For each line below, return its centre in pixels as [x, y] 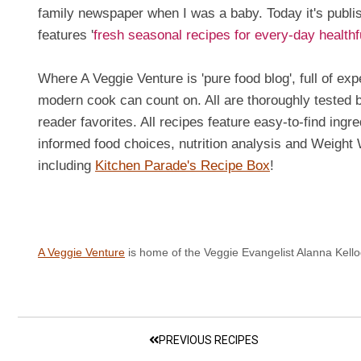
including [66, 165]
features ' [66, 35]
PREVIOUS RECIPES [209, 340]
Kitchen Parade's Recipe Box [183, 165]
